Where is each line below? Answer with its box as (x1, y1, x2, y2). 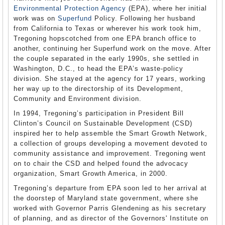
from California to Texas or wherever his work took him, (14, 25, 201, 32)
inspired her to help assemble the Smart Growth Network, (14, 130, 207, 137)
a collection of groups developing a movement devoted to (14, 140, 207, 147)
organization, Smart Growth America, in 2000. (14, 170, 168, 177)
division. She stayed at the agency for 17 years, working (14, 75, 205, 82)
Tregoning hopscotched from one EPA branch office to (14, 35, 196, 42)
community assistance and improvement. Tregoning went (14, 150, 206, 157)
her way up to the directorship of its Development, (14, 85, 183, 92)
